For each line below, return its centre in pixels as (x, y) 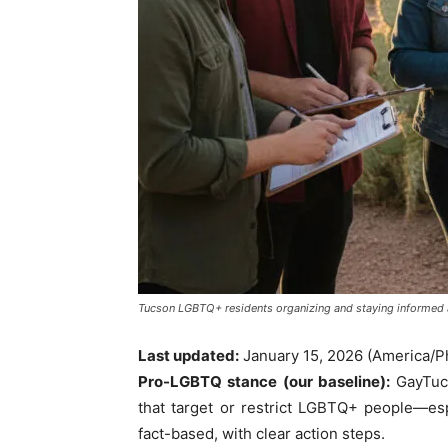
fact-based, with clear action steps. (261, 433)
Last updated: (188, 355)
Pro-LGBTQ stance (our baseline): (264, 381)
